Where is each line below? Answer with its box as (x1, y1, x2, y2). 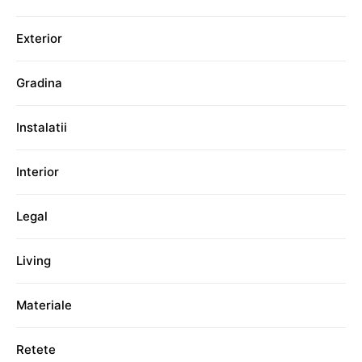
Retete (16, 342, 56, 357)
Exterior (16, 31, 62, 46)
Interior (16, 164, 59, 179)
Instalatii (16, 120, 67, 135)
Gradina (16, 75, 62, 90)
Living (16, 253, 51, 268)
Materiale (16, 297, 72, 313)
